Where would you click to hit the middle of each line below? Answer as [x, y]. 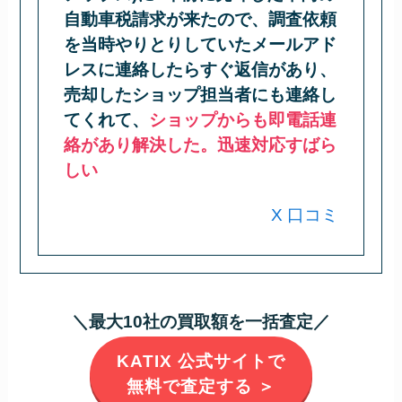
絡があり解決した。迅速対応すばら [201, 144]
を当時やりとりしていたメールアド [201, 44]
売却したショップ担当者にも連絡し [201, 94]
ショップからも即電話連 [243, 119]
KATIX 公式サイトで [201, 362]
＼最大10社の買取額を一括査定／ [201, 322]
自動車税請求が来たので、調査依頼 [201, 19]
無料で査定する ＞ [201, 387]
